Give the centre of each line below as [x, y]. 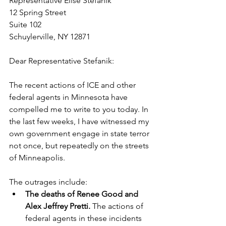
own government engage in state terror [80, 133]
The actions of [118, 206]
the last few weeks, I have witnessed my [80, 121]
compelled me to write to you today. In [80, 109]
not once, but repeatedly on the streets [80, 146]
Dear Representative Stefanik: [62, 61]
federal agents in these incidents [84, 218]
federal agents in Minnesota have [69, 97]
